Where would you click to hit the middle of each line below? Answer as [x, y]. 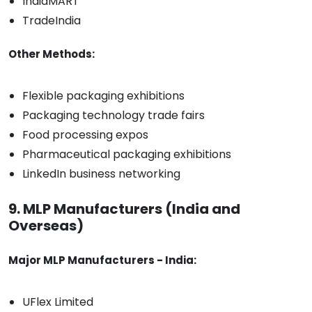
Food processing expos [85, 135]
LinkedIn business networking [101, 174]
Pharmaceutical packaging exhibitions [127, 155]
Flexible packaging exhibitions [103, 96]
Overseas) [46, 226]
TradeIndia [52, 21]
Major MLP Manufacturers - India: [102, 260]
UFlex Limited [58, 302]
